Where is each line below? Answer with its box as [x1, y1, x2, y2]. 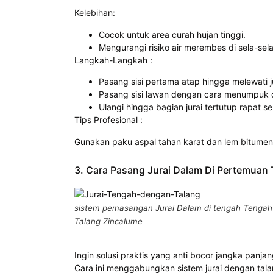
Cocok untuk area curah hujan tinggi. [99, 29, 246, 40]
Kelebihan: [74, 7, 115, 18]
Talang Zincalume [74, 216, 143, 226]
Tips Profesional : [74, 115, 143, 126]
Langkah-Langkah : [74, 54, 152, 65]
